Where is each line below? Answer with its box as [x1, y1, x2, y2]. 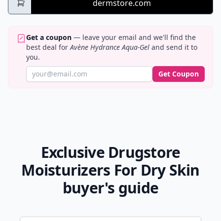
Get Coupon [158, 69, 199, 79]
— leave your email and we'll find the [72, 33, 196, 42]
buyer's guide [62, 178, 159, 198]
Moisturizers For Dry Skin [21, 160, 200, 181]
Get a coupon [26, 33, 72, 42]
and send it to [149, 42, 197, 52]
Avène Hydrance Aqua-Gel [70, 42, 149, 52]
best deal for [26, 42, 70, 52]
